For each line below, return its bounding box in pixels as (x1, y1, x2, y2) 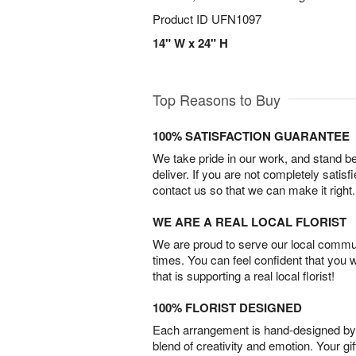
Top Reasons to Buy (153, 89, 281, 110)
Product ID (153, 10, 211, 27)
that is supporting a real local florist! (153, 267, 335, 284)
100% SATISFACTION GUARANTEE (153, 127, 350, 145)
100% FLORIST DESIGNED (153, 299, 302, 317)
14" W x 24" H (153, 34, 228, 52)
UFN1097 (211, 10, 261, 27)
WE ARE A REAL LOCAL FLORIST (153, 213, 346, 231)
